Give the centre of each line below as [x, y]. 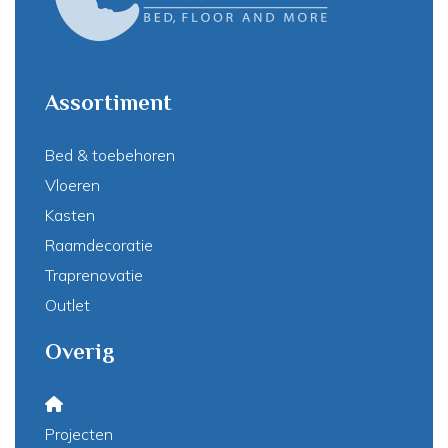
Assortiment [108, 103]
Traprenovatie [94, 275]
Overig [80, 352]
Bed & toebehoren [110, 155]
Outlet [67, 305]
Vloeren [72, 185]
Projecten [79, 434]
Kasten [70, 215]
